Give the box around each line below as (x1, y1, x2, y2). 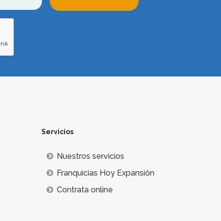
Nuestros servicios (56, 151, 124, 161)
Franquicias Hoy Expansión (56, 168, 154, 178)
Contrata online (56, 184, 113, 194)
